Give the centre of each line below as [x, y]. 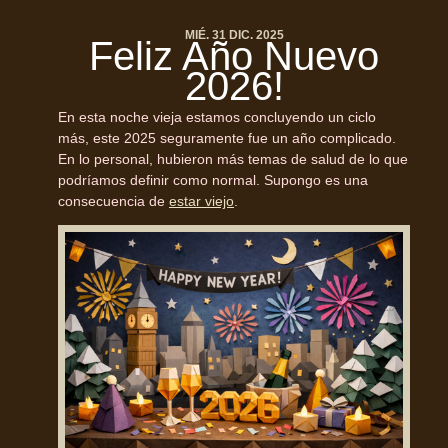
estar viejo [201, 201]
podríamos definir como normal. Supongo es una [213, 180]
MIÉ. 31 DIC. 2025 [234, 34]
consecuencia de [113, 201]
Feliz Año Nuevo [234, 55]
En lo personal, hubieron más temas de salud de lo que [233, 159]
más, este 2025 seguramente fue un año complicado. [227, 138]
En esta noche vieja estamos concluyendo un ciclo [217, 117]
